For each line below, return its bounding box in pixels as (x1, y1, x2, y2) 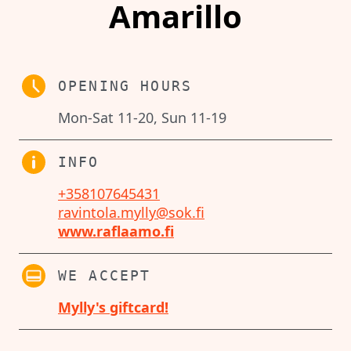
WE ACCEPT (58, 267, 151, 284)
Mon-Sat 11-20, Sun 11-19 (58, 108, 226, 128)
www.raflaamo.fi (58, 222, 174, 241)
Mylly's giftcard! (58, 298, 168, 317)
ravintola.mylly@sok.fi (58, 203, 204, 223)
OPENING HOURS (58, 78, 193, 95)
